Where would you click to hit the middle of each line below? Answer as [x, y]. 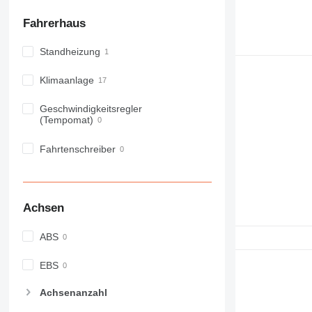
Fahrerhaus [54, 23]
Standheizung [70, 52]
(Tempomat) [66, 120]
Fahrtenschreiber [77, 149]
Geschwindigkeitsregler [91, 109]
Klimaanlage [67, 80]
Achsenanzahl [73, 292]
